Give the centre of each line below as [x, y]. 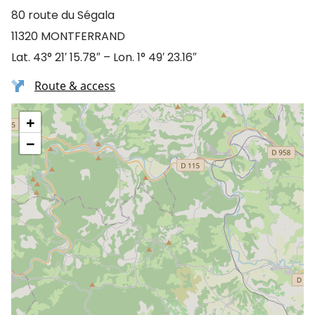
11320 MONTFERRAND [68, 36]
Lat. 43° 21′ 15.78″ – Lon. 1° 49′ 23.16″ [104, 57]
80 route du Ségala [63, 15]
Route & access [75, 86]
